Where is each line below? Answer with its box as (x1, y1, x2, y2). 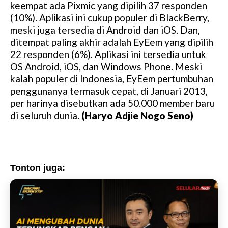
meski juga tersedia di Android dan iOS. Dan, (10, 24, 200, 36)
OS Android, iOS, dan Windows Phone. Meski (10, 61, 202, 73)
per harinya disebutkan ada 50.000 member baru (10, 97, 215, 109)
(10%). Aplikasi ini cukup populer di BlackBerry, (10, 12, 209, 24)
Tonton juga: (10, 163, 65, 174)
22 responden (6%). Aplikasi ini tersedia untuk (10, 48, 206, 61)
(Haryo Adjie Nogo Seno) (79, 109, 193, 122)
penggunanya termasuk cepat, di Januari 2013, (10, 85, 208, 97)
